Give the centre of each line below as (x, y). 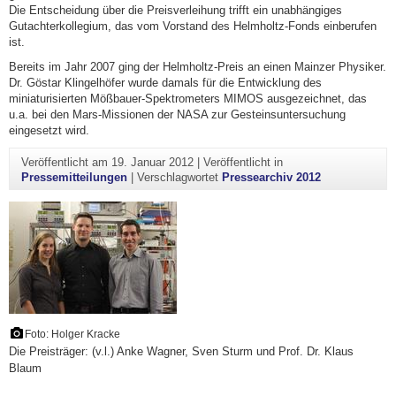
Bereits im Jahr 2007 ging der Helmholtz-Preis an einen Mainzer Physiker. (198, 67)
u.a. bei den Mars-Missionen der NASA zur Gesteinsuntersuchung (177, 115)
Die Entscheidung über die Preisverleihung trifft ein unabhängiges (175, 11)
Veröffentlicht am (66, 162)
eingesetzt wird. (49, 131)
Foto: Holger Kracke (73, 334)
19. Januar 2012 (152, 162)
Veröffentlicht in (243, 162)
